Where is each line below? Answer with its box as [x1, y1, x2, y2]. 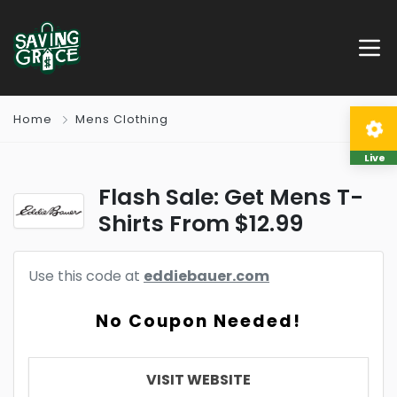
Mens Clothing [75, 112, 168, 127]
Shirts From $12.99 [98, 208, 303, 239]
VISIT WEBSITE [146, 370, 251, 390]
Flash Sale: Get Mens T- [98, 182, 363, 213]
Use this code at [28, 266, 144, 286]
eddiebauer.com [144, 266, 269, 286]
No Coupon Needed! [96, 309, 301, 333]
